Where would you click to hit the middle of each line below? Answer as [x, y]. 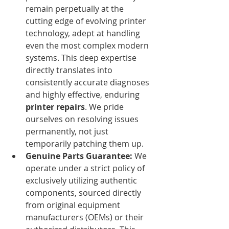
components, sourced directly [84, 192]
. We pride [105, 107]
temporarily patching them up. [85, 143]
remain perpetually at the [76, 8]
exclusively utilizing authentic [82, 180]
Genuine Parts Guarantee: [79, 156]
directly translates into [70, 70]
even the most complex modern [88, 45]
